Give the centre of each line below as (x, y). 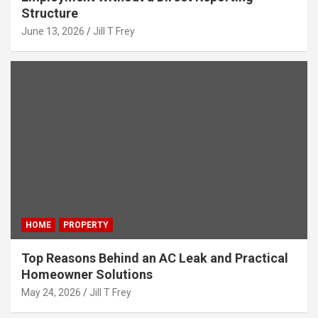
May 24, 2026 (51, 292)
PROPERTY (86, 225)
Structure (50, 13)
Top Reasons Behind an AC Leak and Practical (155, 258)
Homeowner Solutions (87, 274)
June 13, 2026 (53, 31)
